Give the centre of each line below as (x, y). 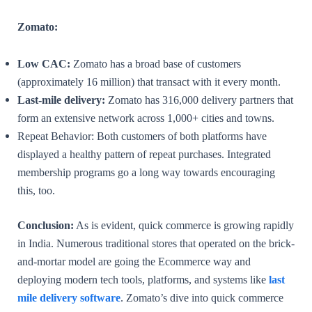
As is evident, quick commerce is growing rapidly (184, 226)
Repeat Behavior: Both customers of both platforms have (142, 136)
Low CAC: (44, 63)
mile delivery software (69, 298)
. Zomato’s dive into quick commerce (202, 298)
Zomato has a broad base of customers (156, 63)
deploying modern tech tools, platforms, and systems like (143, 280)
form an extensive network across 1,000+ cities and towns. (146, 118)
